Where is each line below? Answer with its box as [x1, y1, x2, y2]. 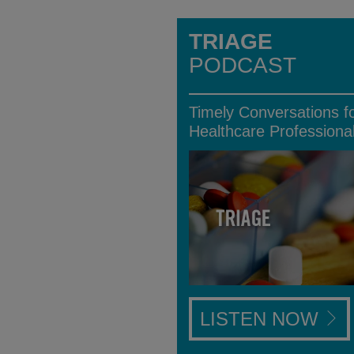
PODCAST [189, 52, 296, 77]
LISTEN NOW [200, 308, 324, 330]
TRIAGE [189, 28, 273, 54]
